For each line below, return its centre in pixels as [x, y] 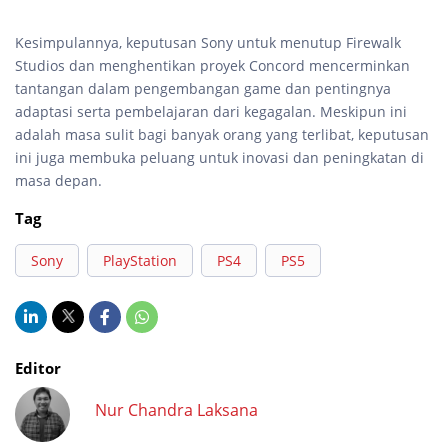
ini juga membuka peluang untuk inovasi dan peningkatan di [219, 157]
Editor [38, 367]
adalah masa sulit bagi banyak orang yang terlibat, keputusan [222, 134]
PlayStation [140, 260]
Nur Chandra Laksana [176, 410]
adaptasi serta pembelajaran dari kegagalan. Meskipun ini [211, 111]
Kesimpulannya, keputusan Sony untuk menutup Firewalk [208, 42]
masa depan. [58, 180]
